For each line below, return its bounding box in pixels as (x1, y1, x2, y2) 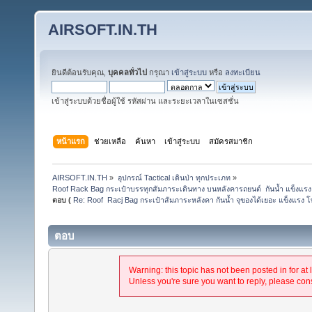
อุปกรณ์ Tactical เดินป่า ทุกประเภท (117, 173, 231, 182)
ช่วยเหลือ (94, 136, 127, 146)
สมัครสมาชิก (209, 136, 253, 146)
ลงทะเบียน (225, 68, 260, 77)
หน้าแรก (56, 136, 86, 146)
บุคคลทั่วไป (108, 68, 147, 77)
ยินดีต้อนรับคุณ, (52, 68, 108, 77)
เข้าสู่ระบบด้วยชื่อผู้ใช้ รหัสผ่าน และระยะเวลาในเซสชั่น (52, 97, 239, 105)
